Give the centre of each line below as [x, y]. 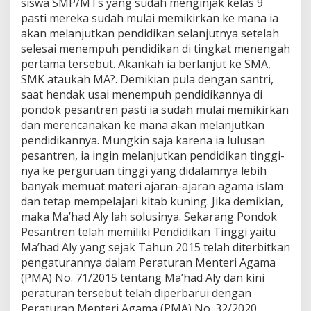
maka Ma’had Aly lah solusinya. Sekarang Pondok [149, 216]
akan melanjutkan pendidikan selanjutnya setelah [150, 33]
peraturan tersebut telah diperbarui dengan [136, 293]
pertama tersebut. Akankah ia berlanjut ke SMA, [146, 64]
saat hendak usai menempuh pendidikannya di [142, 94]
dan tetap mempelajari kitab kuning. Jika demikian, [152, 201]
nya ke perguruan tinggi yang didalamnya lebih [144, 170]
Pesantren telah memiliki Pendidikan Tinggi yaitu [148, 232]
